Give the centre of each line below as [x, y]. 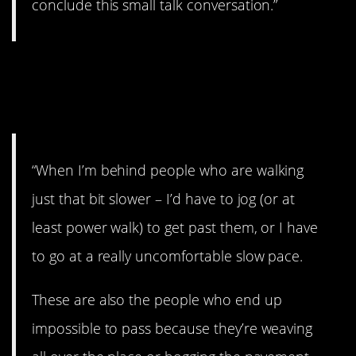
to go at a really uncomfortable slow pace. [168, 256]
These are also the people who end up [157, 299]
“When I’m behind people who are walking [168, 170]
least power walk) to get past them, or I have [175, 228]
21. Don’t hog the [128, 73]
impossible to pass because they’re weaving [172, 328]
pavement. [82, 104]
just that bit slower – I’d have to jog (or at [164, 199]
